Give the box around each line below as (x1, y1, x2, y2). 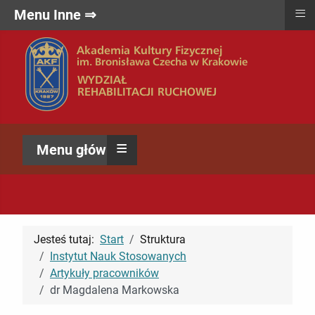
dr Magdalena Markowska (50, 283, 179, 297)
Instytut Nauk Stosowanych (50, 250, 186, 263)
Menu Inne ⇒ (14, 6, 96, 23)
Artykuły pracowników (50, 266, 159, 280)
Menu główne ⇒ (37, 141, 137, 158)
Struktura (140, 233, 186, 246)
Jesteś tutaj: (34, 233, 100, 246)
